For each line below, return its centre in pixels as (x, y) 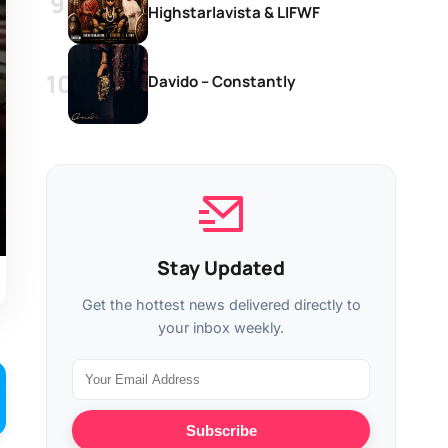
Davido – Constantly (222, 81)
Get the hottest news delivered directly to (221, 304)
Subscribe (221, 430)
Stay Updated (221, 268)
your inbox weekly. (221, 327)
